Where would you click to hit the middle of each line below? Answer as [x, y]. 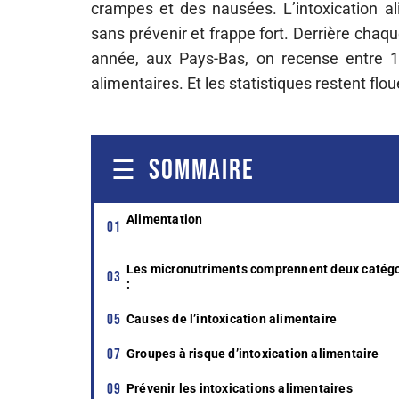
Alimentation [165, 219]
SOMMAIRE [202, 171]
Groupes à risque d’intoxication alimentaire [253, 354]
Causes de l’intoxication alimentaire [232, 319]
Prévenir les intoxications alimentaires [240, 388]
